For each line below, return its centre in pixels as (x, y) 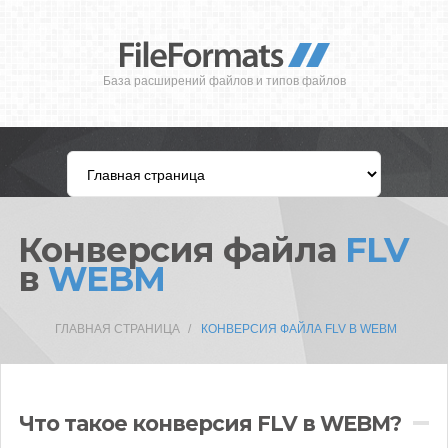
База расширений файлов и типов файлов (224, 81)
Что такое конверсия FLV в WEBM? (210, 423)
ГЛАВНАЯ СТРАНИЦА (117, 329)
